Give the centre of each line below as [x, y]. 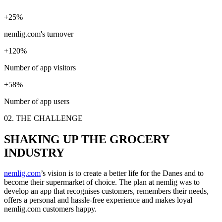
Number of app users [37, 101]
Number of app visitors [40, 67]
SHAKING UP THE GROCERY [86, 139]
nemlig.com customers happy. [50, 209]
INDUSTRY [34, 152]
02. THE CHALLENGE [43, 118]
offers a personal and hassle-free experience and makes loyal [98, 200]
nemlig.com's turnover [39, 34]
